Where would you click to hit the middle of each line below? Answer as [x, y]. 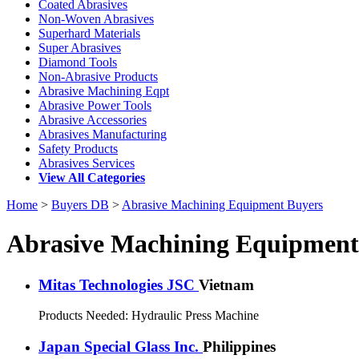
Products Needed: [85, 316]
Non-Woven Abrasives [96, 18]
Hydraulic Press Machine [195, 316]
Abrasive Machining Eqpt [104, 91]
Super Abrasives [80, 47]
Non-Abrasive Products [98, 76]
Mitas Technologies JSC [119, 284]
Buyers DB [80, 204]
